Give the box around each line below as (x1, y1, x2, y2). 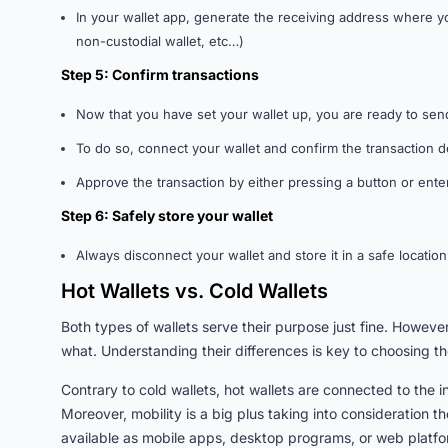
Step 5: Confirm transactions (61, 66, 259, 83)
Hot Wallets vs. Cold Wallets (61, 279, 328, 303)
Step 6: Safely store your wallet (61, 207, 273, 224)
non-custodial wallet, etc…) (76, 33, 244, 49)
